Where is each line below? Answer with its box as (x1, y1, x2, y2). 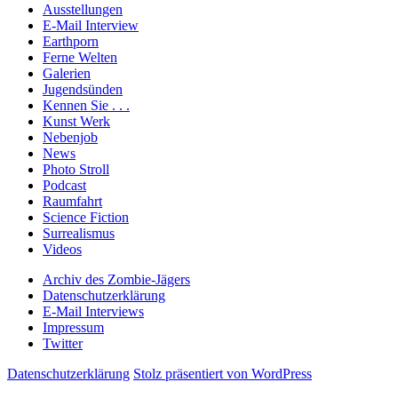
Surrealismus (43, 225, 115, 241)
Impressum (43, 319, 104, 335)
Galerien (43, 65, 91, 81)
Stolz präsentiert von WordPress (133, 365, 312, 381)
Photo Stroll (43, 161, 109, 177)
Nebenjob (43, 129, 98, 145)
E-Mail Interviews (43, 303, 144, 319)
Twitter (43, 335, 83, 351)
